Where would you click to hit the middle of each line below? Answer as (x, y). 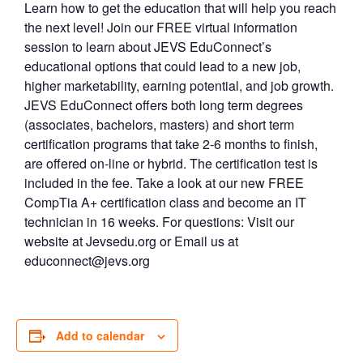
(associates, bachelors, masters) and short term (159, 124)
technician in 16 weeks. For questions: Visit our (159, 221)
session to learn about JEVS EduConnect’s (148, 46)
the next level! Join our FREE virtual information (161, 27)
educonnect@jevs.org (87, 260)
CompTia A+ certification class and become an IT (165, 202)
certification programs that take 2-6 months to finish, (171, 143)
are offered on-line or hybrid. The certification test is (171, 163)
